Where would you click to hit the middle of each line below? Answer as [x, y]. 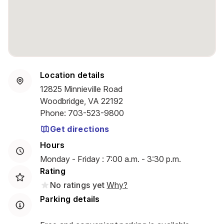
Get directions [80, 129]
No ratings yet [77, 185]
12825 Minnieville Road [81, 89]
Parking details [70, 199]
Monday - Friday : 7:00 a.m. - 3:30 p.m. [110, 159]
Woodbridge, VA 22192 [81, 101]
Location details [72, 75]
